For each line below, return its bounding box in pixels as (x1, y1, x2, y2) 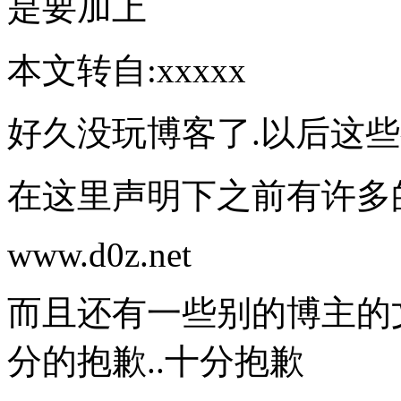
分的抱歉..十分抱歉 (7, 341, 304, 380)
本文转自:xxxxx (7, 50, 246, 90)
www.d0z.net (7, 235, 192, 274)
